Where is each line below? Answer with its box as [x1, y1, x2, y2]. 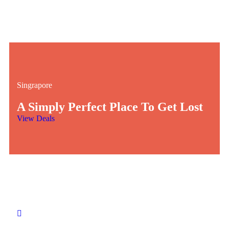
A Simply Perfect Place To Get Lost [17, 100, 203, 114]
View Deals [17, 114, 55, 123]
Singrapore [17, 81, 52, 90]
